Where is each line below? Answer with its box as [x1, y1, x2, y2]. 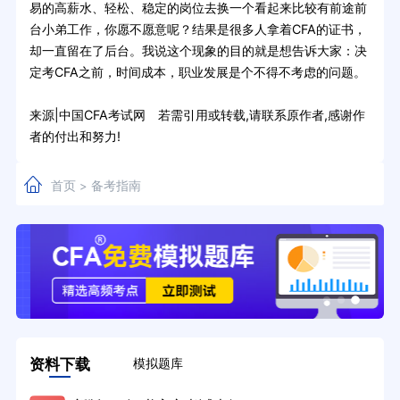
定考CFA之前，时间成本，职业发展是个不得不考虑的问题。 [29, 63, 366, 79]
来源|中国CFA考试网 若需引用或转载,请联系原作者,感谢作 [29, 106, 365, 122]
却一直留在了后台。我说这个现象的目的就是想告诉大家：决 [29, 42, 367, 58]
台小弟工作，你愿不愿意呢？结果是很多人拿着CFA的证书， [29, 21, 366, 37]
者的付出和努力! [29, 128, 121, 144]
